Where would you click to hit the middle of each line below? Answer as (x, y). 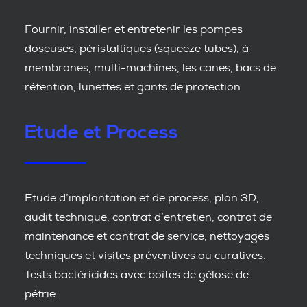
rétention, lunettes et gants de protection (133, 87)
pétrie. (41, 294)
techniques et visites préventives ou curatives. (145, 256)
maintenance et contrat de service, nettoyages (147, 236)
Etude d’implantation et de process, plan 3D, (142, 198)
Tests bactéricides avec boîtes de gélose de (137, 275)
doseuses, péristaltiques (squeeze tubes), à (137, 49)
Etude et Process (102, 133)
